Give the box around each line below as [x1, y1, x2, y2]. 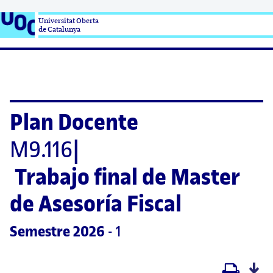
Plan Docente [10, 108, 138, 136]
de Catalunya [38, 24, 80, 34]
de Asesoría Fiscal [10, 190, 182, 218]
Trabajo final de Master [15, 163, 240, 191]
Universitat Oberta [38, 16, 99, 26]
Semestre [10, 222, 70, 241]
